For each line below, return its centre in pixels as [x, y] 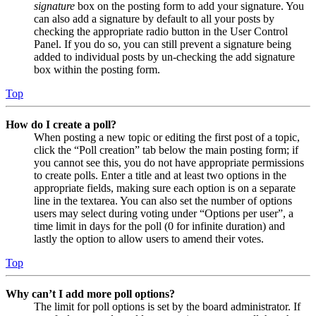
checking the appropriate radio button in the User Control [161, 31]
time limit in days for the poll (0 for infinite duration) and [159, 226]
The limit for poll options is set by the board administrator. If [167, 306]
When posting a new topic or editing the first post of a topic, [167, 137]
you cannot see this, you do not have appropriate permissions [169, 162]
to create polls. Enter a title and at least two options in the [160, 175]
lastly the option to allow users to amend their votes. [149, 238]
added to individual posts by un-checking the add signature [164, 56]
